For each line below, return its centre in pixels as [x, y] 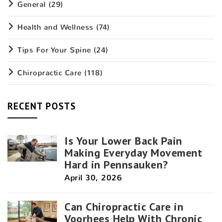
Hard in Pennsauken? [116, 164]
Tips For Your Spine [54, 50]
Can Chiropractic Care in [124, 206]
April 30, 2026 [93, 177]
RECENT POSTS [42, 106]
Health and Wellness [55, 27]
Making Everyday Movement [133, 152]
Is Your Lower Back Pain [123, 140]
